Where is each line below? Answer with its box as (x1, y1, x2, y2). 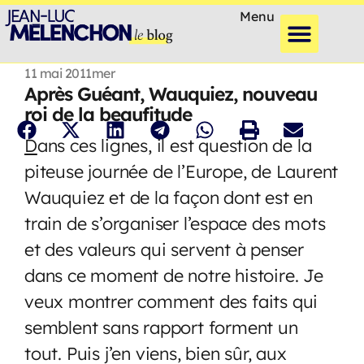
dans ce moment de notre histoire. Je (24, 263, 323, 286)
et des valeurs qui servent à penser (24, 237, 304, 260)
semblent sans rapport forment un (24, 315, 298, 338)
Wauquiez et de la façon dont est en (24, 185, 313, 208)
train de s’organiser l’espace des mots (24, 211, 326, 234)
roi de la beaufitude (24, 102, 192, 126)
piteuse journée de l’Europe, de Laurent (24, 159, 339, 182)
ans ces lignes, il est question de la (37, 133, 312, 156)
